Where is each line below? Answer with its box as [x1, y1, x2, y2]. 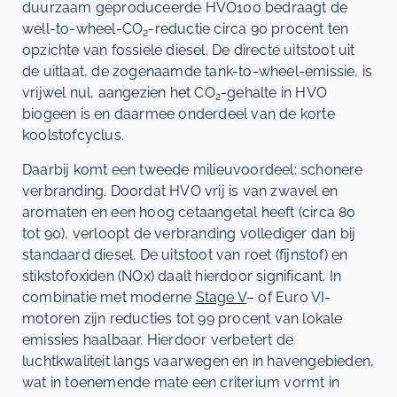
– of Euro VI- [246, 288, 331, 306]
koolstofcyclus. [22, 127, 124, 144]
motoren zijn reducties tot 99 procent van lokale [22, 309, 343, 327]
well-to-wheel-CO [22, 20, 144, 38]
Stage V [195, 288, 247, 306]
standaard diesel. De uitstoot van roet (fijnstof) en [22, 245, 348, 263]
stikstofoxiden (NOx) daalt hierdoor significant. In [22, 267, 342, 284]
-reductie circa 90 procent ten [148, 20, 349, 38]
